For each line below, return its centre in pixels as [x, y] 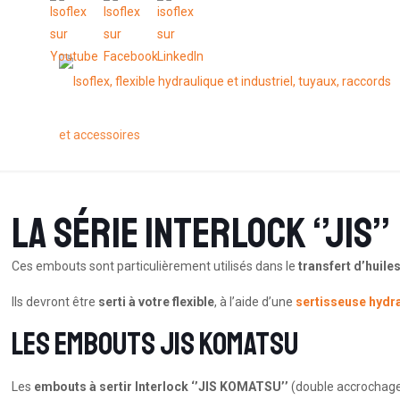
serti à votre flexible [157, 302]
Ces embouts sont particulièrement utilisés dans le [155, 266]
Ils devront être [55, 302]
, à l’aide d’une [255, 302]
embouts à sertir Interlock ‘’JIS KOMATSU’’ [162, 387]
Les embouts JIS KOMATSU [155, 345]
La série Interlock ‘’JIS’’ [201, 233]
